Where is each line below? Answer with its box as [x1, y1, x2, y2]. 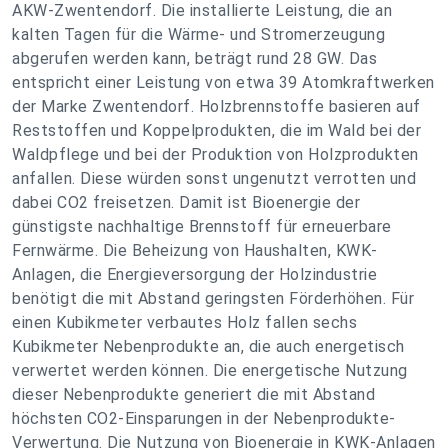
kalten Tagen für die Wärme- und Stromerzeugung [12, 25, 385, 44]
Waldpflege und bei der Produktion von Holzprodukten [12, 145, 419, 164]
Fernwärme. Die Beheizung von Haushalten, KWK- [12, 241, 378, 260]
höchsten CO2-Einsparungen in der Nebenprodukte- [12, 409, 396, 428]
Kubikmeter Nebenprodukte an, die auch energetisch [12, 337, 405, 356]
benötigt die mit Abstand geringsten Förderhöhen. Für [12, 289, 414, 308]
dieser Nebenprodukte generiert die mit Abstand [12, 385, 375, 404]
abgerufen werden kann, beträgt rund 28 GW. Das [12, 49, 377, 68]
